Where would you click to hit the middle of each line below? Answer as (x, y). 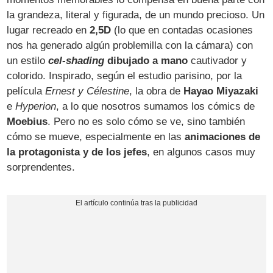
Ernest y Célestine (87, 91)
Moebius (27, 121)
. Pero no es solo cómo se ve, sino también (147, 121)
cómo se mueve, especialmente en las (96, 136)
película (26, 91)
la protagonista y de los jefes (77, 152)
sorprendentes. (41, 167)
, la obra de (157, 91)
